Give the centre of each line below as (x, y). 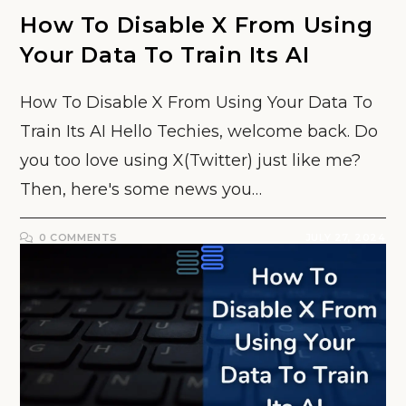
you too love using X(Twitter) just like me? (191, 160)
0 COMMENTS (79, 237)
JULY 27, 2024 (345, 237)
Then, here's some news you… (141, 189)
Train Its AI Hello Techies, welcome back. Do (199, 131)
